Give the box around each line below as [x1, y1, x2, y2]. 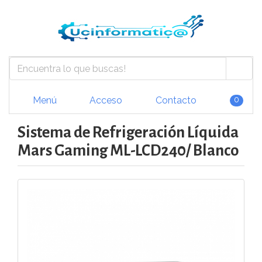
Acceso [87, 94, 122, 106]
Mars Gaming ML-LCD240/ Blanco [18, 142, 239, 159]
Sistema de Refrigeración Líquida [18, 124, 239, 141]
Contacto [153, 94, 196, 106]
